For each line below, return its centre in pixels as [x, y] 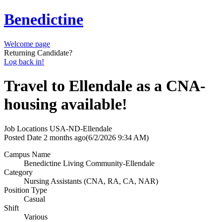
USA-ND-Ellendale [81, 128]
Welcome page [27, 44]
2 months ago [65, 137]
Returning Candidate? [38, 53]
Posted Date [23, 137]
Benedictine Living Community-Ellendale [89, 163]
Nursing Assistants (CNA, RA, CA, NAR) [91, 181]
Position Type [26, 190]
